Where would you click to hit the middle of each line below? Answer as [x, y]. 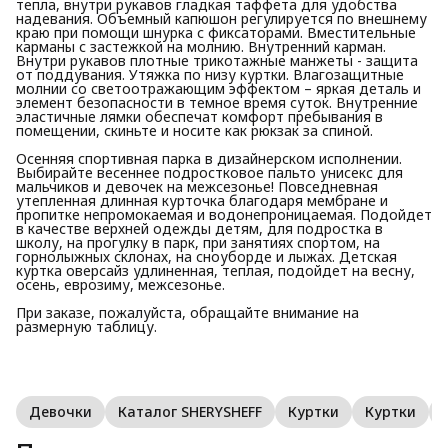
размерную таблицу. [86, 326]
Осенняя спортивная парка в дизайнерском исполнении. [209, 158]
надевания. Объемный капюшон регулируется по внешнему [221, 18]
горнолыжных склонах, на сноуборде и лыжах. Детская [206, 256]
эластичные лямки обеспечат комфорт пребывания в [199, 116]
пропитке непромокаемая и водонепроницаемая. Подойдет [224, 214]
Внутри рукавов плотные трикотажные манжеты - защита [217, 60]
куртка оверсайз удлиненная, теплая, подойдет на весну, [215, 270]
